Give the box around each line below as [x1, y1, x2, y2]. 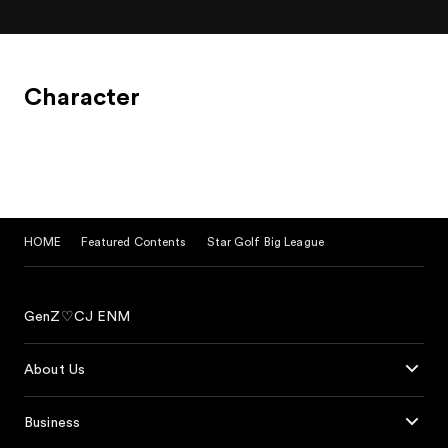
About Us [24, 362, 86, 377]
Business [24, 415, 81, 430]
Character [24, 85, 140, 110]
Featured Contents [81, 235, 187, 248]
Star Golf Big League [206, 235, 324, 248]
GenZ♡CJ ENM [24, 309, 131, 324]
